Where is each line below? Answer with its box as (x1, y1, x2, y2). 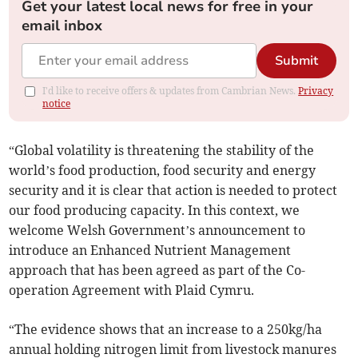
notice (42, 97, 71, 110)
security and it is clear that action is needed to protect (9, 182, 338, 199)
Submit (274, 52, 318, 70)
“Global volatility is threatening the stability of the (9, 142, 315, 159)
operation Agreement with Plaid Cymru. (9, 282, 255, 299)
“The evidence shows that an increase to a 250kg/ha (9, 321, 323, 338)
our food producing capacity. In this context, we (9, 202, 300, 219)
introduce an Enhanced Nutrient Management (9, 242, 292, 259)
